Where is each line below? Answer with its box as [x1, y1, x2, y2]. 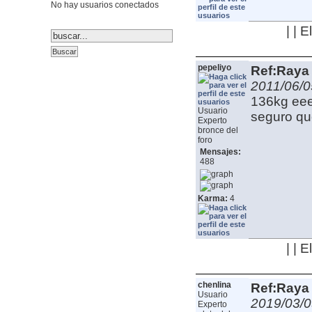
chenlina [197, 280, 231, 290]
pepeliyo [197, 63, 231, 73]
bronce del [197, 125, 238, 136]
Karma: [197, 194, 228, 204]
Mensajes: [199, 147, 241, 157]
